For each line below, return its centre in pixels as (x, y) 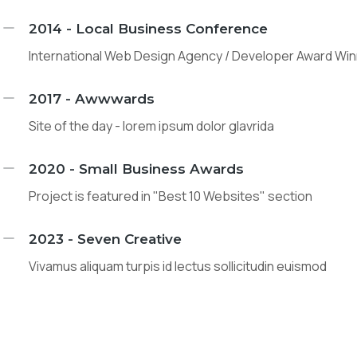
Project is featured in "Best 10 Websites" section (171, 196)
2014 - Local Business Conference (149, 29)
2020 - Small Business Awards (137, 169)
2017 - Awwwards (92, 99)
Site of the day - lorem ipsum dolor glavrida (152, 126)
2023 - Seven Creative (106, 239)
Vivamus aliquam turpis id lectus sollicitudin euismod (178, 266)
